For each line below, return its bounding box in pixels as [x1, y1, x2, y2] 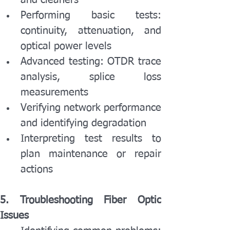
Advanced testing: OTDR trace [21, 56, 161, 67]
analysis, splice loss [21, 72, 161, 82]
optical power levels [21, 41, 111, 51]
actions [21, 164, 53, 175]
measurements [21, 87, 88, 98]
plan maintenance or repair [21, 149, 161, 159]
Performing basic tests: [21, 10, 161, 21]
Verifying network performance [21, 103, 161, 113]
